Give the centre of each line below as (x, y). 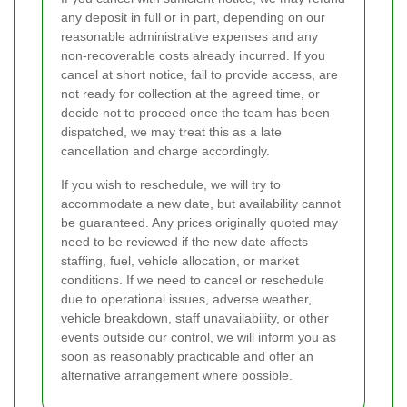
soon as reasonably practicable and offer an (187, 357)
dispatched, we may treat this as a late (171, 132)
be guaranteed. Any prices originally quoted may (199, 223)
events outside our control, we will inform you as (199, 338)
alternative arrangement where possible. (177, 376)
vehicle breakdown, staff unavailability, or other (195, 318)
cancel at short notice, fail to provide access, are (199, 75)
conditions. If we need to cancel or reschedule (193, 280)
